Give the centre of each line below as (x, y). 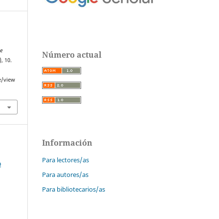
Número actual (72, 55)
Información (67, 143)
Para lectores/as (66, 160)
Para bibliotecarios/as (74, 189)
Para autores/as (65, 175)
